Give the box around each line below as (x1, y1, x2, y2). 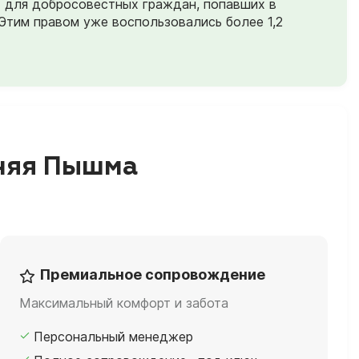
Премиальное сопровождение (40, 266, 266, 284)
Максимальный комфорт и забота (19, 294, 229, 311)
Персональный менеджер (34, 328, 194, 345)
